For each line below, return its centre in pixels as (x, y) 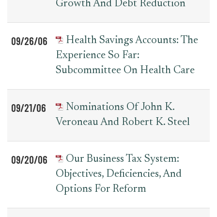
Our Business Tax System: (123, 159)
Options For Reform (101, 189)
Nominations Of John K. (120, 108)
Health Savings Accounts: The (132, 41)
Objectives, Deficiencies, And (119, 174)
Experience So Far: (98, 56)
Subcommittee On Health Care (125, 71)
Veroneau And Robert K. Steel (123, 123)
